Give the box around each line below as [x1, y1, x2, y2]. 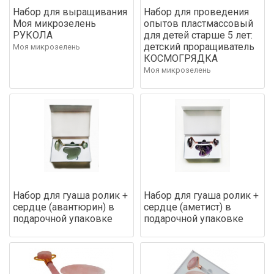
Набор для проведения [144, 6, 249, 18]
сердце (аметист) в [144, 201, 231, 213]
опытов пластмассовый [144, 17, 253, 29]
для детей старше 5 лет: [144, 29, 253, 41]
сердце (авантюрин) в [13, 201, 114, 213]
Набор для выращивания [13, 6, 127, 18]
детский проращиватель [144, 40, 254, 53]
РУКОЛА [13, 29, 53, 41]
